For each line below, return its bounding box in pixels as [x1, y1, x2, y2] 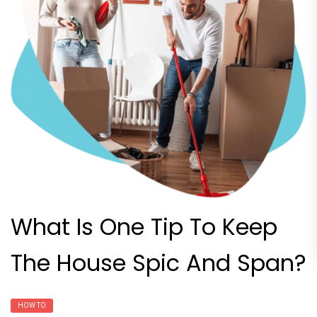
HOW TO [18, 301, 46, 309]
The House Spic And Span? [11, 246, 306, 279]
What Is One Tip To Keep [11, 210, 277, 243]
